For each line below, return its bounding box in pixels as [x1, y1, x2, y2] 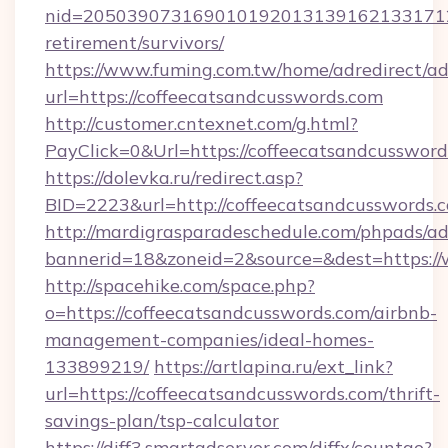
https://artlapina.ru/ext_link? [154, 355, 393, 378]
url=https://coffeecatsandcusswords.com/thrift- [45, 382, 440, 405]
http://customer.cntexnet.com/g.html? [45, 112, 358, 135]
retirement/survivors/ [45, 31, 224, 54]
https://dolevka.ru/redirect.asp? [45, 166, 303, 189]
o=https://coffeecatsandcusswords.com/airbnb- [45, 301, 437, 324]
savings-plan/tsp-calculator [45, 409, 279, 432]
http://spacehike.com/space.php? [45, 274, 315, 297]
